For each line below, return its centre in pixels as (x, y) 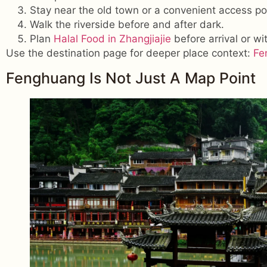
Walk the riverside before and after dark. (127, 24)
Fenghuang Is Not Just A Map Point (131, 78)
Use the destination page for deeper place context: (130, 53)
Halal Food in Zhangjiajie (112, 38)
